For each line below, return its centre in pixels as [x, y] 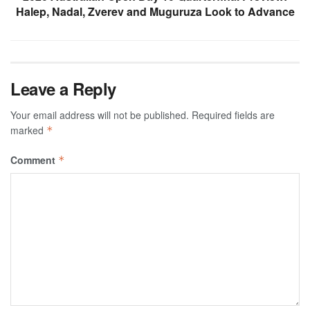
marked [28, 130]
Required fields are [233, 115]
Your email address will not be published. [100, 115]
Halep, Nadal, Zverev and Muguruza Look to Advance [155, 12]
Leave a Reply [63, 89]
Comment [34, 160]
